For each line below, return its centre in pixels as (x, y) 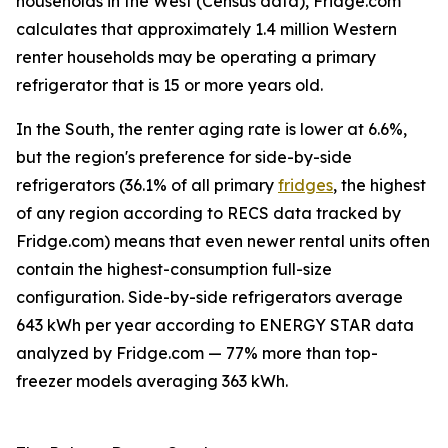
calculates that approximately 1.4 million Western (206, 29)
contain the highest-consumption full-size (174, 269)
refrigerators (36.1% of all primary (147, 185)
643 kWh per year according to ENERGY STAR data (215, 325)
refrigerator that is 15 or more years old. (169, 85)
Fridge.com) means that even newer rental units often (223, 241)
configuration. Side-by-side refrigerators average (209, 297)
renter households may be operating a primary (196, 57)
